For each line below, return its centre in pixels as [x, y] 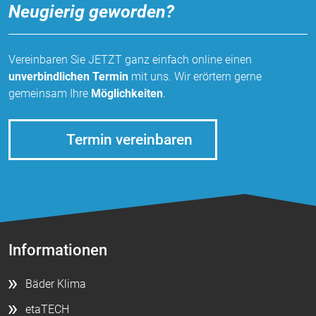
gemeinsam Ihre [50, 93]
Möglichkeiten [127, 93]
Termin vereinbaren [129, 139]
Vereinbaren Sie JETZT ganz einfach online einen [130, 59]
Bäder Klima [56, 284]
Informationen [58, 250]
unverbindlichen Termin [68, 76]
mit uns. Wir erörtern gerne [195, 76]
